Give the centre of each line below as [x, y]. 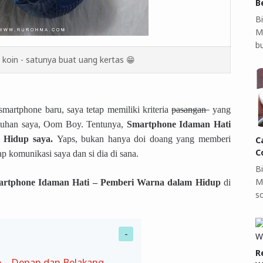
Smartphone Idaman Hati [179, 124]
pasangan [190, 109]
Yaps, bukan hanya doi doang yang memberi [144, 139]
